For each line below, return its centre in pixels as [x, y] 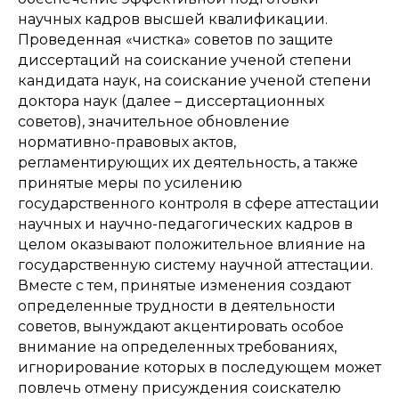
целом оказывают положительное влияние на [191, 244]
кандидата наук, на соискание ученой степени [195, 81]
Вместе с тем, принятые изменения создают [184, 285]
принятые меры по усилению [130, 183]
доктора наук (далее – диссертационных [171, 101]
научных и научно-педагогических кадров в [185, 224]
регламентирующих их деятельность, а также [188, 163]
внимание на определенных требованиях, [177, 347]
